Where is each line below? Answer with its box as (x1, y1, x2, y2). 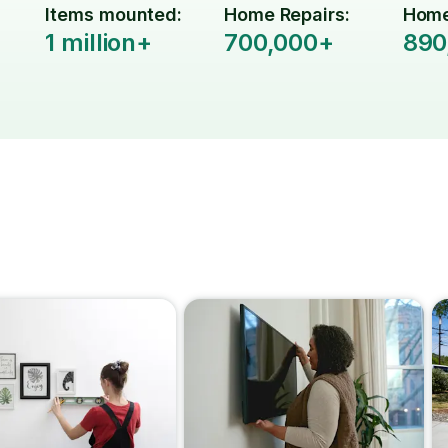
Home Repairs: (223, 4, 350, 25)
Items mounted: (45, 4, 183, 25)
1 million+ (45, 28, 153, 57)
